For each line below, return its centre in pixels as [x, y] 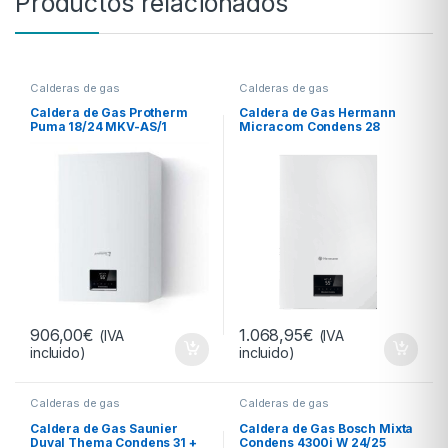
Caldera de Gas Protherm [108, 113]
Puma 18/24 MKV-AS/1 [98, 127]
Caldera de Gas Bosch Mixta [326, 428]
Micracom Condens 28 [309, 127]
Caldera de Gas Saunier [103, 428]
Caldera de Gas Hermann [317, 113]
